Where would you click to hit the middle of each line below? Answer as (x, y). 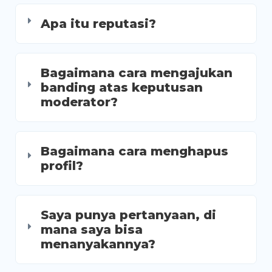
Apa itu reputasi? (98, 24)
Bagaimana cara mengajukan (137, 73)
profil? (62, 166)
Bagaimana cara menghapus (134, 151)
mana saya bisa (92, 229)
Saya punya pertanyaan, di (128, 215)
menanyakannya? (98, 244)
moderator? (79, 102)
